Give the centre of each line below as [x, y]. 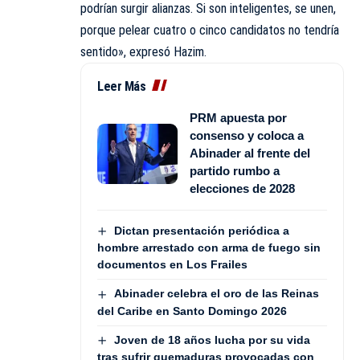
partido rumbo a [235, 171]
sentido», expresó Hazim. [143, 52]
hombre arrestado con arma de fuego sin [209, 248]
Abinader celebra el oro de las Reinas [216, 294]
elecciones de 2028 [242, 189]
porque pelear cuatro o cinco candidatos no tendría [210, 31]
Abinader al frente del [250, 153]
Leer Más [121, 87]
